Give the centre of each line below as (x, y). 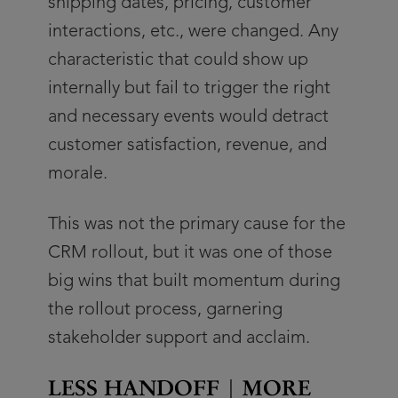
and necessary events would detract (188, 117)
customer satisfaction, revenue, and (187, 146)
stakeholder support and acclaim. (179, 338)
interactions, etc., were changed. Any (193, 32)
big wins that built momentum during (194, 282)
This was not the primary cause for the (197, 225)
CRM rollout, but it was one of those (190, 253)
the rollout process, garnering (165, 310)
